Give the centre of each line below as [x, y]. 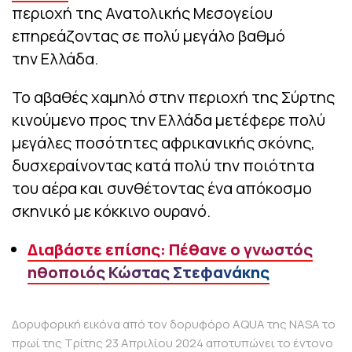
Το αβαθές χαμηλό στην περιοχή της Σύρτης [173, 97]
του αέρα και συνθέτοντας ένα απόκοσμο [162, 189]
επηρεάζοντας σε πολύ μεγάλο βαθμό [148, 36]
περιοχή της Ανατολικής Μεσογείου [142, 13]
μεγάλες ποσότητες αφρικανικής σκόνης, [163, 143]
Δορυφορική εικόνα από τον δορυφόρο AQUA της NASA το [174, 324]
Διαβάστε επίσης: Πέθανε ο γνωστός [170, 250]
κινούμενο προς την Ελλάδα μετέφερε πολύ [169, 120]
